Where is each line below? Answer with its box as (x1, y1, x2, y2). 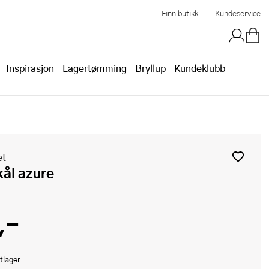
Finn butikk (162, 7, 198, 19)
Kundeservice (215, 7, 261, 19)
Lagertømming (62, 61, 127, 75)
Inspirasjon (6, 61, 54, 75)
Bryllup (135, 61, 166, 75)
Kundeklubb (174, 61, 225, 75)
